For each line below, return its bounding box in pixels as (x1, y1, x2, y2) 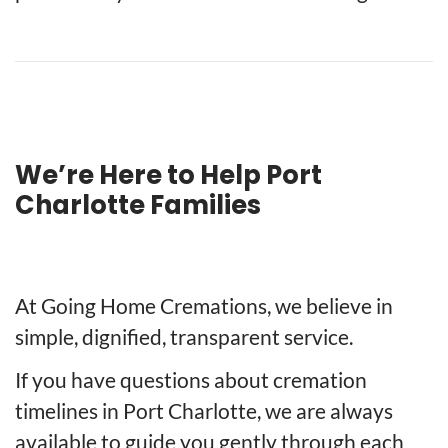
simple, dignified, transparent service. (15, 324, 353, 350)
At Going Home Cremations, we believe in (15, 293, 393, 319)
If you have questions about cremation (15, 367, 367, 393)
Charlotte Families (15, 186, 261, 223)
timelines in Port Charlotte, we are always (15, 398, 393, 424)
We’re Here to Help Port (15, 156, 322, 193)
